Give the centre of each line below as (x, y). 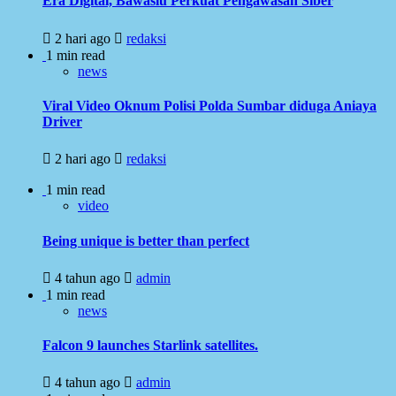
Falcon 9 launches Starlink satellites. (150, 346)
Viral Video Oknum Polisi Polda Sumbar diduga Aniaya (209, 106)
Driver (62, 122)
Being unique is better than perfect (146, 240)
